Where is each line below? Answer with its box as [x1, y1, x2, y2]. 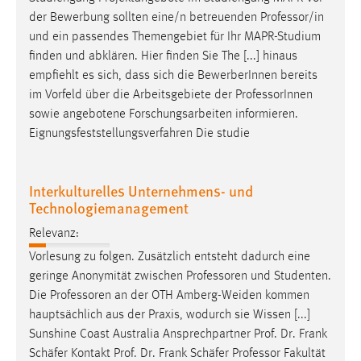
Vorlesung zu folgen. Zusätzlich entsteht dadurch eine [29, 250, 310, 263]
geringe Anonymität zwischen [29, 269, 186, 283]
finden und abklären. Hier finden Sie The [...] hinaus [29, 49, 297, 63]
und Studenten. [247, 269, 331, 283]
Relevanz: [29, 226, 79, 240]
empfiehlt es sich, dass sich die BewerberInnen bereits [29, 68, 317, 82]
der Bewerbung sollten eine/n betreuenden [29, 10, 260, 24]
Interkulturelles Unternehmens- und [29, 180, 253, 201]
